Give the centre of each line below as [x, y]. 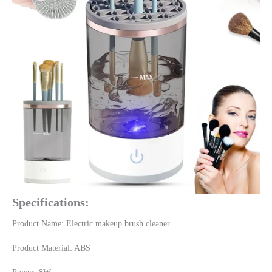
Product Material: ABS [51, 248]
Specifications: [51, 202]
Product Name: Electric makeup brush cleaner [91, 224]
